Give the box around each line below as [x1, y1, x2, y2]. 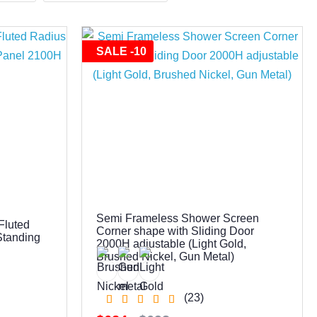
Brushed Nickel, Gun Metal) [96, 250, 235, 263]
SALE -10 [96, 45, 147, 57]
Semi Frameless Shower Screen [96, 212, 260, 224]
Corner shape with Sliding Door [96, 224, 255, 237]
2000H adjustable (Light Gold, [96, 237, 247, 250]
